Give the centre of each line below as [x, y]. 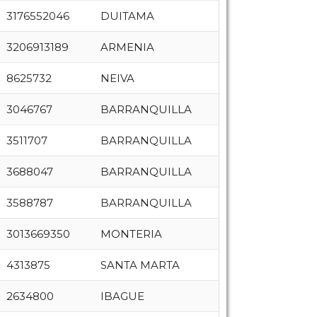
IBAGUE [122, 296]
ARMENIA [127, 47]
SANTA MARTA [140, 265]
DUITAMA [127, 16]
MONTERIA [131, 234]
